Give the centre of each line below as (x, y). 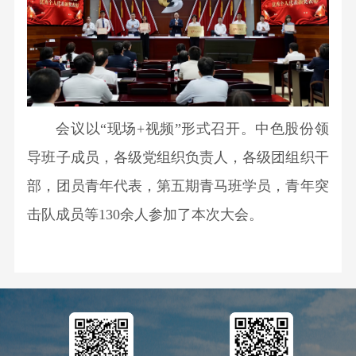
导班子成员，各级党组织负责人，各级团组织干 (178, 158)
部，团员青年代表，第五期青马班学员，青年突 (178, 186)
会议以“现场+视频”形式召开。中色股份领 (192, 129)
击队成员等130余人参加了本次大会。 (145, 215)
